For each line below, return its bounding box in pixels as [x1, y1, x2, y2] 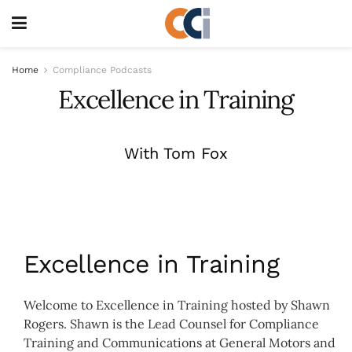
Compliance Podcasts [53, 64, 152, 75]
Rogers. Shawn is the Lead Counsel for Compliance [24, 316, 319, 332]
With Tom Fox [124, 143, 228, 163]
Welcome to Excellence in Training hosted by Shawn [24, 297, 330, 313]
